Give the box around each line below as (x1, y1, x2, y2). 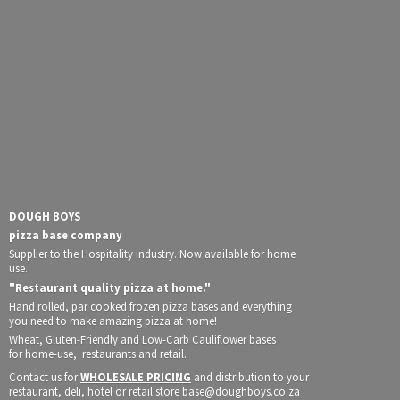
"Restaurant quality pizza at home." (9, 279, 211, 295)
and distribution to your (191, 369, 309, 384)
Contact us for (9, 369, 80, 384)
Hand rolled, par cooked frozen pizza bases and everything (9, 298, 292, 313)
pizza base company (9, 228, 122, 243)
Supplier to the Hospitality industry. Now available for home (9, 246, 296, 262)
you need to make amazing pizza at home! (9, 312, 217, 328)
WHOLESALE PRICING (80, 369, 191, 384)
